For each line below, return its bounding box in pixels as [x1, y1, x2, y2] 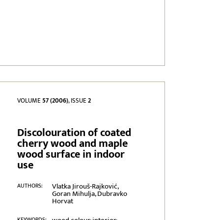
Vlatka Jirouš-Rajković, [52, 180, 118, 193]
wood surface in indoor [17, 145, 125, 164]
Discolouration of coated [17, 124, 132, 142]
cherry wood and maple [17, 135, 128, 153]
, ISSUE [68, 95, 88, 107]
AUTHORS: [17, 181, 43, 191]
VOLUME [17, 95, 43, 107]
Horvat [52, 195, 73, 208]
